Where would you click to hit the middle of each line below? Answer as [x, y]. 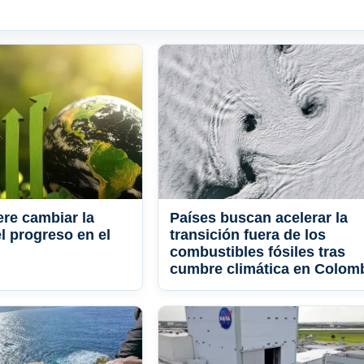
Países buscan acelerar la [259, 218]
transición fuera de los [248, 235]
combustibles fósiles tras [258, 252]
